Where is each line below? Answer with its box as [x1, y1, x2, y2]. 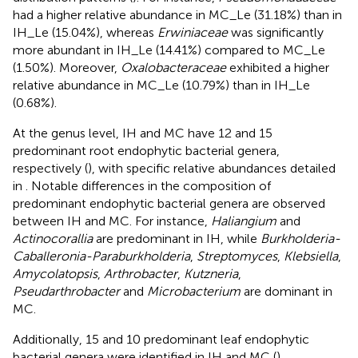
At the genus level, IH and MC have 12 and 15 [13, 125, 272, 141]
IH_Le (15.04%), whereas [13, 24, 157, 40]
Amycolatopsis [13, 265, 97, 281]
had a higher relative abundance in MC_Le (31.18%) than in [13, 6, 342, 22]
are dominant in [241, 283, 332, 299]
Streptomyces [197, 248, 277, 264]
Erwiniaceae [157, 24, 228, 40]
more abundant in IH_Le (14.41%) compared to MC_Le [13, 42, 325, 58]
